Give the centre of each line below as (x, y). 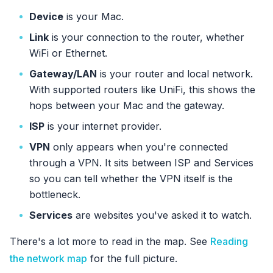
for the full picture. (132, 258)
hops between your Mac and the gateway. (127, 105)
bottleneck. (55, 194)
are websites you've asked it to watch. (162, 215)
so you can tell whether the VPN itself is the (131, 178)
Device (46, 16)
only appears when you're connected (139, 147)
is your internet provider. (103, 126)
